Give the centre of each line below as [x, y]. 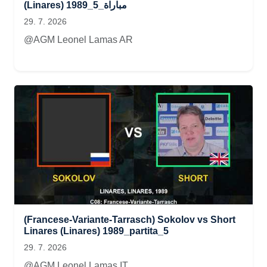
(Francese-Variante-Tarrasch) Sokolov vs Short [130, 220]
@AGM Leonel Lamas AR [78, 40]
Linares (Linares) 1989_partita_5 [96, 231]
